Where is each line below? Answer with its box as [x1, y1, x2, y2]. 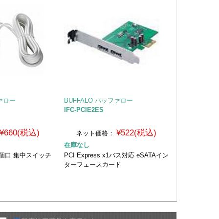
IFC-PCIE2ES [64, 106, 104, 113]
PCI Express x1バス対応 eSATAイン [64, 151, 169, 159]
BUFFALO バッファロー [64, 96, 133, 104]
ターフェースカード [64, 160, 121, 168]
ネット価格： [76, 129, 115, 137]
